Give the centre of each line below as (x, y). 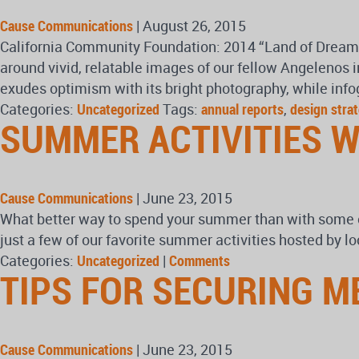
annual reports (242, 109)
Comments (200, 260)
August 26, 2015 (194, 26)
